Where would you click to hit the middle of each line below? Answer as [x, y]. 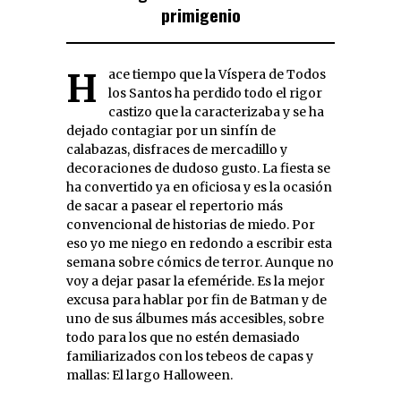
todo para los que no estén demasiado [183, 337]
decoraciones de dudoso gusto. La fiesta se [198, 168]
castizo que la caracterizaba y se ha [216, 111]
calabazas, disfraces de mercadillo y [177, 149]
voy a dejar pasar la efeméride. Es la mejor [196, 281]
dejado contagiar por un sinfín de [171, 130]
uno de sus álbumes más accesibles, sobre [195, 318]
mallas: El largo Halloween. [149, 375]
